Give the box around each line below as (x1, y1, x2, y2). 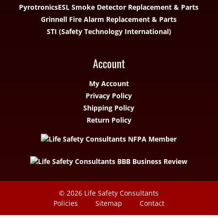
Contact (139, 199, 164, 208)
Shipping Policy (83, 103, 135, 113)
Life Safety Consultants (84, 188, 159, 198)
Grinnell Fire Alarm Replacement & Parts (41, 14, 177, 24)
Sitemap (95, 199, 122, 208)
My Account (89, 79, 129, 89)
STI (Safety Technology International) (46, 26, 171, 36)
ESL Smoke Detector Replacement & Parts (58, 2, 199, 12)
